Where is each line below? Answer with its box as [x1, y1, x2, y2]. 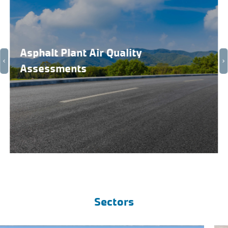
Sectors [94, 194, 134, 209]
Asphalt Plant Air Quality [20, 46, 142, 60]
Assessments [20, 62, 87, 75]
